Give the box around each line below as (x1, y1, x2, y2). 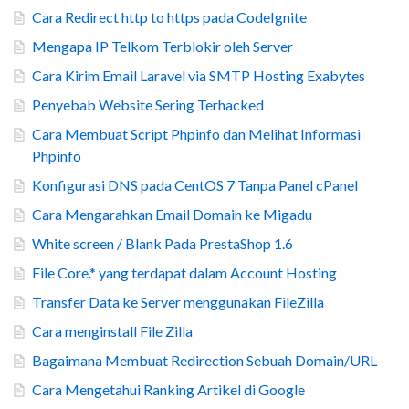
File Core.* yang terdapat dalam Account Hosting (32, 264, 337, 282)
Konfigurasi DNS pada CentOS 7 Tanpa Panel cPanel (32, 176, 358, 194)
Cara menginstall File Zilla (32, 322, 193, 341)
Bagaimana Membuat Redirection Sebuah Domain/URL (32, 351, 377, 370)
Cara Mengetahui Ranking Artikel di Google (32, 381, 305, 399)
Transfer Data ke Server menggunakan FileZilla (32, 293, 324, 311)
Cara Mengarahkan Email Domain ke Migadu (32, 205, 312, 224)
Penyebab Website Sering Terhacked (32, 96, 264, 114)
